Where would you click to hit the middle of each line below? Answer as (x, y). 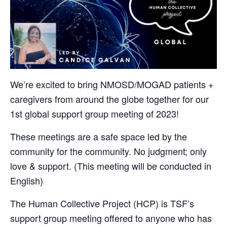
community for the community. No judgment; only (108, 151)
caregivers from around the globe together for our (109, 99)
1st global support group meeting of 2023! (94, 113)
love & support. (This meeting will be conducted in (111, 165)
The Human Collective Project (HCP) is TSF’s (102, 203)
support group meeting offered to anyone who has (111, 218)
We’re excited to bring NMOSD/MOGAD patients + (112, 84)
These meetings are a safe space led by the (99, 136)
